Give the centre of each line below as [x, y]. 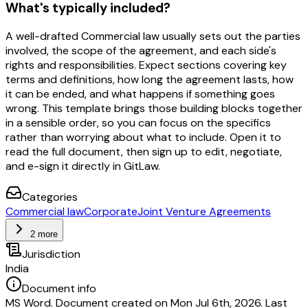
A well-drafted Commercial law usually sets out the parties [153, 36]
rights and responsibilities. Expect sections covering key [146, 65]
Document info [59, 289]
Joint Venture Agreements [204, 212]
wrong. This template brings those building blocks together [154, 109]
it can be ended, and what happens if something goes [140, 94]
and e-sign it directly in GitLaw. [83, 166]
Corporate [111, 212]
